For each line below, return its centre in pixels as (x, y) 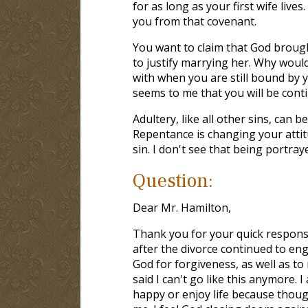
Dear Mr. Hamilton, (181, 207)
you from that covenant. (194, 21)
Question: (173, 180)
